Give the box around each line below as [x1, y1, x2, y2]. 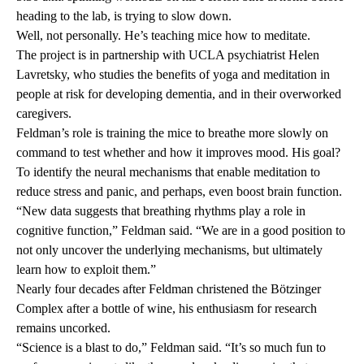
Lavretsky [16, 67, 67, 82]
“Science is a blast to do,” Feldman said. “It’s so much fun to [16, 340, 326, 355]
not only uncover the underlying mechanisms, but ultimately [16, 243, 323, 258]
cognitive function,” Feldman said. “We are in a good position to [16, 223, 345, 238]
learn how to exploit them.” [16, 262, 156, 277]
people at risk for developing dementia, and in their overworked [16, 87, 341, 102]
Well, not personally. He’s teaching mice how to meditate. [16, 28, 310, 43]
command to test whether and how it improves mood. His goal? [16, 145, 340, 160]
